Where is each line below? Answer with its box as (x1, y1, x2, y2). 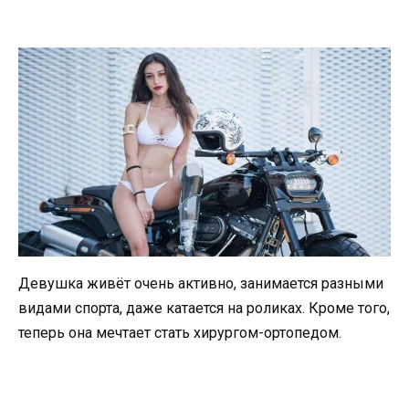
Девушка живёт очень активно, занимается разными (18, 275, 383, 293)
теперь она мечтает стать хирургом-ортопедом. (18, 324, 341, 342)
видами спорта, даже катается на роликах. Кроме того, (18, 299, 390, 318)
